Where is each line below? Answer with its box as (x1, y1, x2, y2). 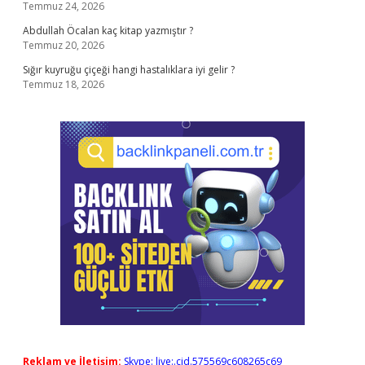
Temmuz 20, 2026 (23, 38, 104, 52)
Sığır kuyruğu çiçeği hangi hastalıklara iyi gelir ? (23, 63, 235, 77)
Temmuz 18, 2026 (23, 77, 104, 91)
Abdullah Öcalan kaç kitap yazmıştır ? (23, 24, 193, 37)
